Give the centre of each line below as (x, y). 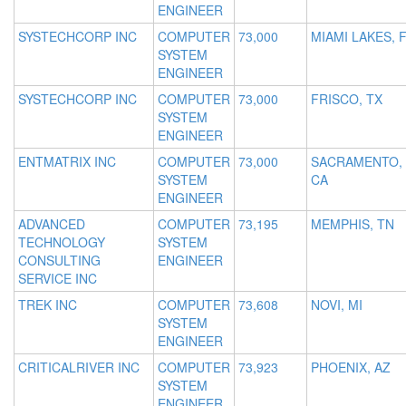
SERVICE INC (58, 279)
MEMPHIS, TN (353, 224)
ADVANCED (52, 224)
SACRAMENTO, (357, 162)
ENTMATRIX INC (67, 162)
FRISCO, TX (347, 99)
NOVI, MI (337, 305)
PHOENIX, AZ (351, 367)
